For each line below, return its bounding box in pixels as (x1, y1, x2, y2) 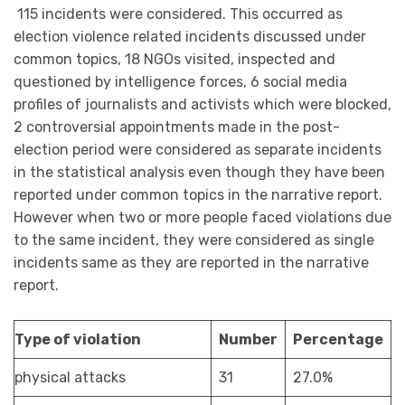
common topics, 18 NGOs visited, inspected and (14, 51, 335, 69)
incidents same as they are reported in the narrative (14, 254, 369, 272)
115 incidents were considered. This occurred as (14, 5, 343, 24)
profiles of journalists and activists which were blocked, (14, 96, 391, 114)
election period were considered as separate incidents (14, 141, 381, 159)
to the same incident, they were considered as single (14, 231, 374, 250)
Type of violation (14, 330, 141, 348)
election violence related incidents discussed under (14, 28, 366, 46)
